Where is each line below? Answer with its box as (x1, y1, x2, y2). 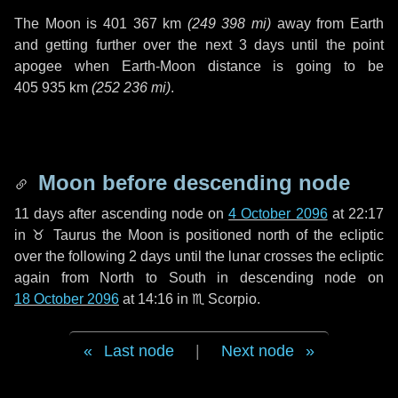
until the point (284, 37, 385, 52)
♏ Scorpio (192, 291, 257, 306)
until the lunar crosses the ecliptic (171, 249, 385, 264)
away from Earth (271, 16, 385, 31)
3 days (238, 37, 285, 52)
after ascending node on (64, 206, 229, 221)
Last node (104, 342, 174, 360)
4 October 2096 (228, 206, 328, 221)
